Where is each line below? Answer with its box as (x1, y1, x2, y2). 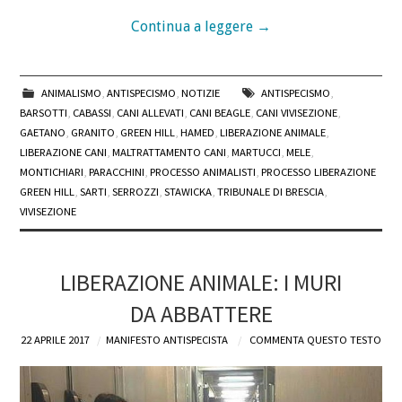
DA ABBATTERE (129, 300, 273, 329)
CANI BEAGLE (189, 106, 251, 120)
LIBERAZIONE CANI (20, 145, 108, 160)
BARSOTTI (20, 106, 68, 120)
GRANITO (71, 126, 116, 140)
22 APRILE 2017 (21, 333, 90, 347)
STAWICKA (164, 185, 213, 199)
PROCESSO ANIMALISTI (150, 165, 257, 179)
